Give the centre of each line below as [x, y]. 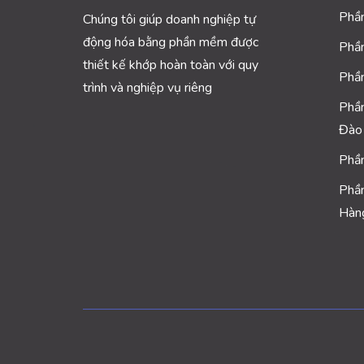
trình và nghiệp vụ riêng [147, 87]
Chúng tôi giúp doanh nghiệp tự [169, 19]
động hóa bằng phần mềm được [171, 42]
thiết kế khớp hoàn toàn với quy [171, 65]
